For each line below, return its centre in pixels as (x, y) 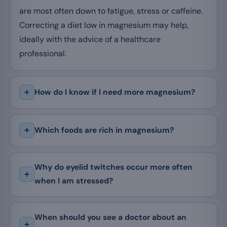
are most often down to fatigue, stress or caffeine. (111, 11)
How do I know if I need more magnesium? (115, 92)
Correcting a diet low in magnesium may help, (104, 25)
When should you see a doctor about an (110, 218)
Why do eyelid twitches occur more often (113, 167)
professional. (43, 54)
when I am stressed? (73, 181)
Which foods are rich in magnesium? (104, 130)
